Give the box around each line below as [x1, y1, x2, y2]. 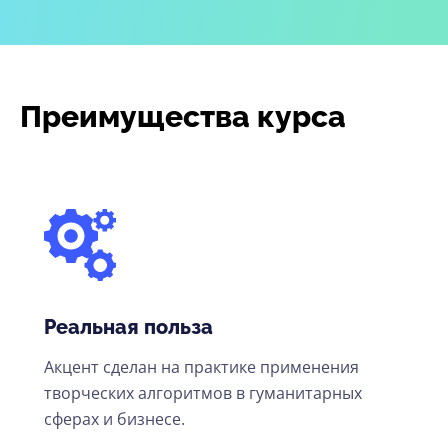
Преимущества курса [20, 99, 346, 135]
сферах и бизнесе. [44, 408, 185, 431]
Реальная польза [44, 315, 213, 340]
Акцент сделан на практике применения [44, 356, 359, 379]
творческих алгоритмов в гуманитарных [44, 382, 362, 405]
